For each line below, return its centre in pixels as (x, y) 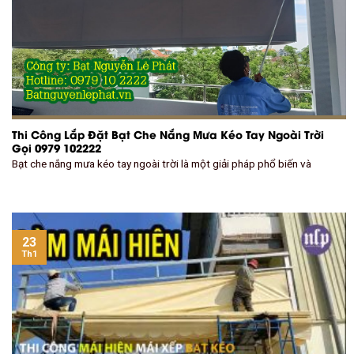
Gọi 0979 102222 (56, 147)
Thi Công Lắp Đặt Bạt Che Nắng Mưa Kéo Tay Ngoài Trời (168, 134)
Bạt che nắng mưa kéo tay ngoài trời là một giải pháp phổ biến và (162, 164)
